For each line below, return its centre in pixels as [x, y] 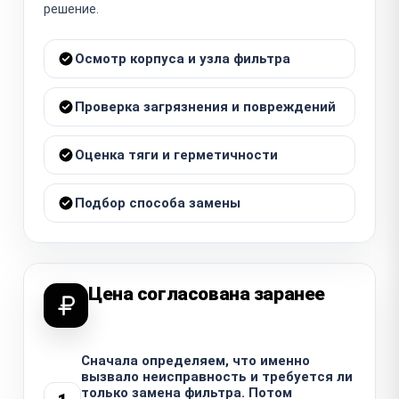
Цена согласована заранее [207, 293]
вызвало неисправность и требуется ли [217, 376]
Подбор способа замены [158, 203]
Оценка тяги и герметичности [176, 155]
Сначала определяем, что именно [195, 360]
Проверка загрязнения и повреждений [205, 106]
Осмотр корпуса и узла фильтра [183, 58]
